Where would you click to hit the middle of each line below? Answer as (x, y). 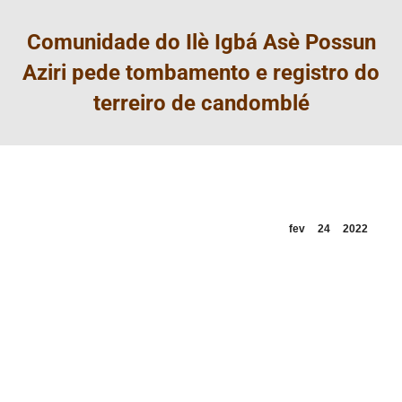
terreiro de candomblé (201, 103)
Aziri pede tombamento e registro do (201, 73)
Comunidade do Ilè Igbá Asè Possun (201, 42)
